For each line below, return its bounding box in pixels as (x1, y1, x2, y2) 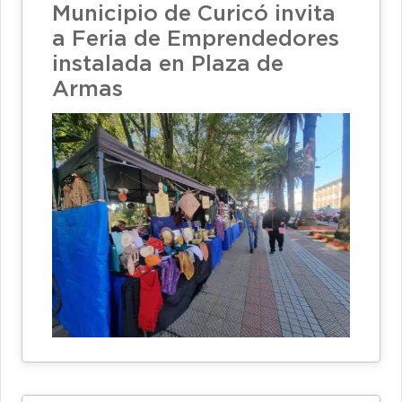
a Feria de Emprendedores (52, 30, 339, 50)
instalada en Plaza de (52, 55, 284, 75)
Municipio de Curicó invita (52, 4, 336, 25)
